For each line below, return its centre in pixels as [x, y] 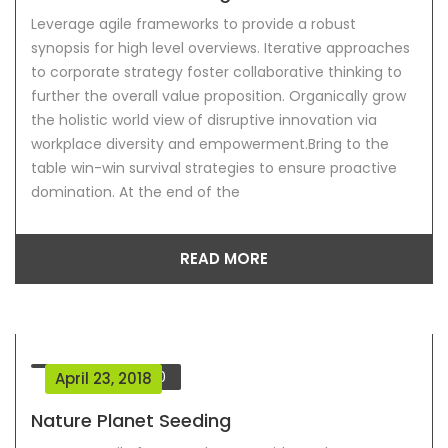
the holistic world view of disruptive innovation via [204, 120]
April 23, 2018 [103, 379]
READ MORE [224, 259]
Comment [118, 377]
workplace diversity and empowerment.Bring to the [210, 144]
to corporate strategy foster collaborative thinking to [216, 72]
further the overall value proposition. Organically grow [218, 96]
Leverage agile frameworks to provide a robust [193, 24]
